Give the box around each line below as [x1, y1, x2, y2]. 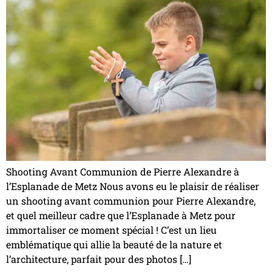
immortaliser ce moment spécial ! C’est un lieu [6, 223, 217, 237]
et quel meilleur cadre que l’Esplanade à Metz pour [6, 209, 236, 222]
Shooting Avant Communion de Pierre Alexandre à [6, 165, 239, 178]
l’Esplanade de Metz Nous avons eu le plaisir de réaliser [6, 180, 259, 193]
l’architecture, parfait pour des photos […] [6, 253, 191, 266]
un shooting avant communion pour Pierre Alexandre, [6, 194, 256, 208]
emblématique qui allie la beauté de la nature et [6, 238, 222, 251]
